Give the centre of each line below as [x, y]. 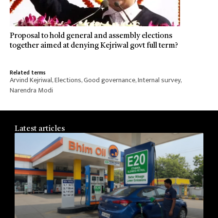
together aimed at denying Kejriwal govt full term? [94, 45]
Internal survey [159, 80]
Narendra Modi [31, 90]
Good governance [109, 80]
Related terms [28, 73]
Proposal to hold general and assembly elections [91, 36]
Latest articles [40, 129]
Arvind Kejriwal [31, 80]
